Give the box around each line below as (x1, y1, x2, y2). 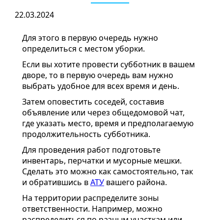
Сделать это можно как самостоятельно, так (22, 166, 193, 177)
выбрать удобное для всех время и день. (22, 81, 179, 92)
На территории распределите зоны (22, 192, 159, 204)
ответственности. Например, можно (22, 203, 163, 215)
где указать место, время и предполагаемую (22, 118, 193, 129)
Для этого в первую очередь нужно (22, 32, 158, 44)
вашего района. (104, 177, 167, 188)
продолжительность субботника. (22, 129, 150, 140)
